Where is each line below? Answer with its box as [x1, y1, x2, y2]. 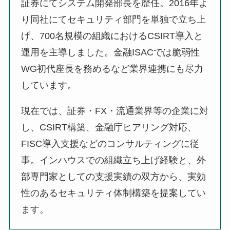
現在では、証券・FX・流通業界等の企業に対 [21, 105, 209, 116]
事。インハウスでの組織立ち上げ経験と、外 [21, 155, 206, 165]
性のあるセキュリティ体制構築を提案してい [21, 187, 206, 198]
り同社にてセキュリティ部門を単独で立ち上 [21, 14, 206, 25]
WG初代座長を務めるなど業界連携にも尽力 [21, 63, 204, 74]
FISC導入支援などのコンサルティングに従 [21, 138, 200, 149]
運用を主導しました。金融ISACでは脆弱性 [21, 47, 200, 57]
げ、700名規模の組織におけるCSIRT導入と [21, 30, 203, 41]
